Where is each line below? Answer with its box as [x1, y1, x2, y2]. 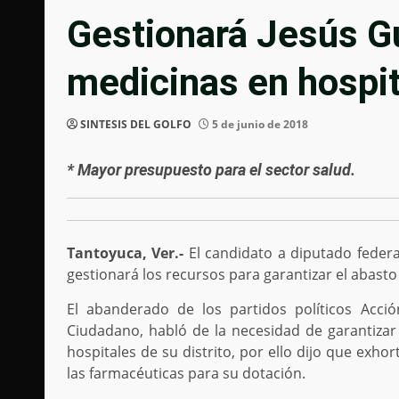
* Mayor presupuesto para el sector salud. [67, 160, 355, 180]
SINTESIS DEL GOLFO [80, 117, 191, 133]
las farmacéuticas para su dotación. [67, 363, 305, 384]
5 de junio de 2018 [209, 117, 308, 133]
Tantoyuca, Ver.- [67, 243, 184, 264]
